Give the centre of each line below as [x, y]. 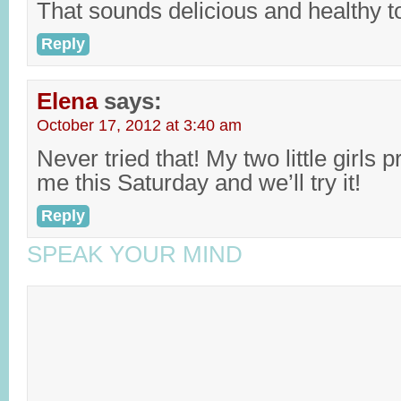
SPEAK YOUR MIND [135, 254]
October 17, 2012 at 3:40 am [139, 125]
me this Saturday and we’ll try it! [199, 183]
